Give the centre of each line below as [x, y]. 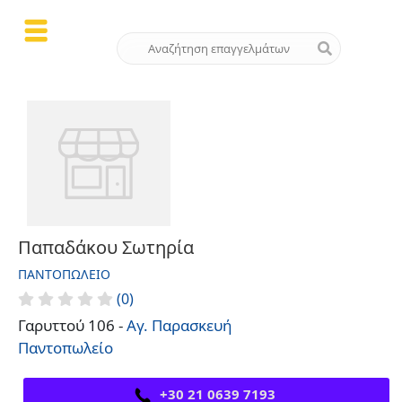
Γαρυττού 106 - [72, 325]
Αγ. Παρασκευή [179, 325]
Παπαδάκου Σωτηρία [106, 247]
